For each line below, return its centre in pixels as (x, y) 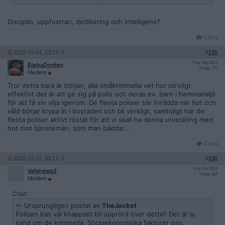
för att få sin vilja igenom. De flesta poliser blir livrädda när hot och (112, 102)
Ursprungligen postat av (62, 205)
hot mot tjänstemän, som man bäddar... (69, 128)
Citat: (20, 194)
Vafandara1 (42, 171)
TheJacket (119, 205)
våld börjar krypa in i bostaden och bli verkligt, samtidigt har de (106, 111)
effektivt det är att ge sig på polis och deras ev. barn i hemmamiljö (111, 94)
